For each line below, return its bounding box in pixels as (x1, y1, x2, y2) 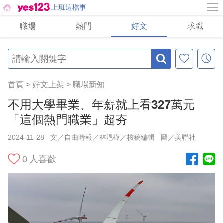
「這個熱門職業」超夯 (8, 113, 127, 126)
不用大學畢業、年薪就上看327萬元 (8, 98, 195, 111)
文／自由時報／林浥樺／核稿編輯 (50, 133, 155, 141)
